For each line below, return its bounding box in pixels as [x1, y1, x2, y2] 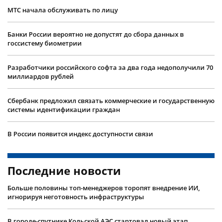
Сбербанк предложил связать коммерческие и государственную [7, 96, 215, 105]
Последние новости [7, 163, 121, 178]
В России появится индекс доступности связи [7, 129, 153, 138]
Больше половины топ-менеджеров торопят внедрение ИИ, [7, 183, 200, 192]
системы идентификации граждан [7, 105, 120, 114]
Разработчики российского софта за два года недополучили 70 [7, 62, 213, 72]
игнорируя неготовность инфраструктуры [7, 192, 144, 201]
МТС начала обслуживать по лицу [7, 5, 118, 14]
